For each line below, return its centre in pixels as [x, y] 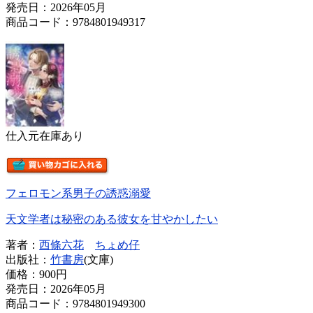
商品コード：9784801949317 [75, 22]
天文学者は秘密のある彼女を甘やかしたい [112, 219]
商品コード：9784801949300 [75, 303]
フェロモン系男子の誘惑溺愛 [78, 193]
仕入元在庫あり [45, 136]
